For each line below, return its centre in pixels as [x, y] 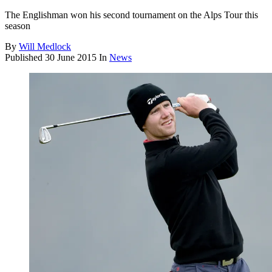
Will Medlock [45, 47]
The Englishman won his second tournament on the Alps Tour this [131, 15]
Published [25, 58]
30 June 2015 [71, 58]
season [18, 26]
